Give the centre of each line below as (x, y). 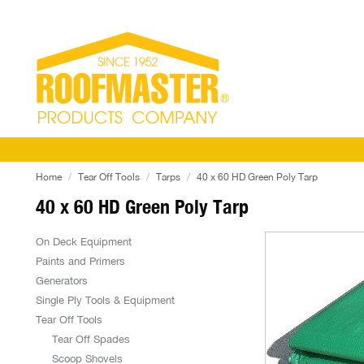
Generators (62, 281)
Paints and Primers (80, 261)
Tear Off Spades (91, 339)
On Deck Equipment (84, 242)
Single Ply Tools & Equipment (105, 300)
